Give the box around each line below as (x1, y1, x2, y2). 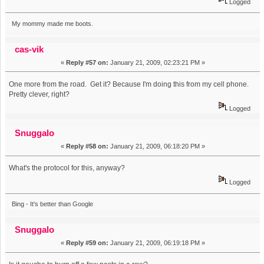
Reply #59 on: (65, 239, 108, 247)
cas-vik (15, 44, 44, 54)
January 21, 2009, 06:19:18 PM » (108, 239, 205, 247)
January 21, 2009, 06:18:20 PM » (108, 143, 205, 150)
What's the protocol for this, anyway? (9, 164, 126, 173)
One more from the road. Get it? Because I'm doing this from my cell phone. (9, 80, 249, 88)
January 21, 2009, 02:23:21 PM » (108, 58, 205, 66)
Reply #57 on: (65, 58, 108, 66)
